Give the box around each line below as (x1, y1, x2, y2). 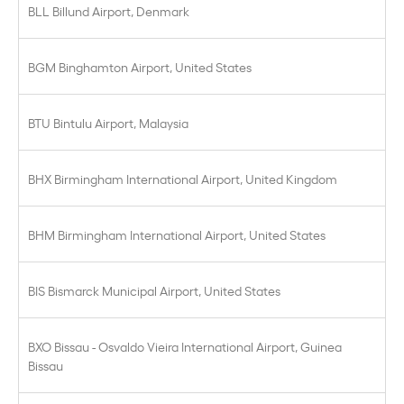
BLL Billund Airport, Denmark (28, 2, 189, 19)
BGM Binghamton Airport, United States (28, 58, 252, 75)
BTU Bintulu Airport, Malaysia (28, 114, 188, 131)
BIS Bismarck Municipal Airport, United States (28, 281, 280, 298)
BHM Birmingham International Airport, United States (28, 225, 326, 243)
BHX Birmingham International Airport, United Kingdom (28, 170, 337, 187)
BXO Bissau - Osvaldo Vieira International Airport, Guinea (28, 337, 342, 354)
